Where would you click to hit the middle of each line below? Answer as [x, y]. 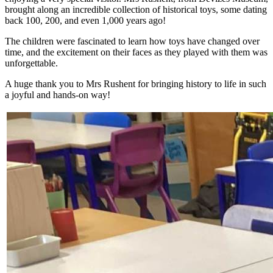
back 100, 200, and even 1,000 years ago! [85, 20]
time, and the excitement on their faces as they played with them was [136, 52]
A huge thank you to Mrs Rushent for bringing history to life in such [136, 84]
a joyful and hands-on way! [58, 95]
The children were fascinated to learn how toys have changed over [132, 41]
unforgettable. [31, 63]
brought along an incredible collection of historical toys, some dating [136, 9]
